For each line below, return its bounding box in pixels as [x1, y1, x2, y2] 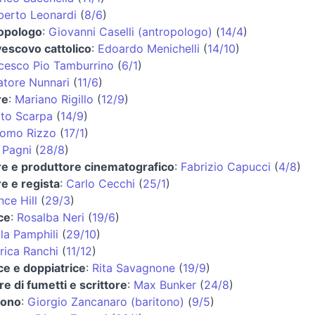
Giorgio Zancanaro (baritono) [27, 294, 184, 309]
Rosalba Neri [16, 210, 84, 224]
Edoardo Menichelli [97, 41, 200, 56]
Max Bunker [133, 277, 196, 292]
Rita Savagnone [91, 260, 175, 275]
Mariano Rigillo [14, 91, 94, 106]
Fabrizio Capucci [180, 159, 271, 174]
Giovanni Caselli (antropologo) [48, 24, 212, 39]
